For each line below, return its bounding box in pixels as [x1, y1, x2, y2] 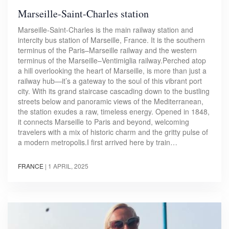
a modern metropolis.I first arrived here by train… [18, 136, 177, 147]
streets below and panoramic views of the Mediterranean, [18, 96, 203, 106]
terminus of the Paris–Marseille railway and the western [18, 44, 197, 55]
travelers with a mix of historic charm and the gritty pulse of [18, 126, 208, 137]
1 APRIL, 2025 [48, 161, 88, 170]
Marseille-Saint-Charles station [18, 6, 149, 20]
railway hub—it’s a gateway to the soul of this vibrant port [18, 75, 202, 86]
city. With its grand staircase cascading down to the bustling [18, 85, 210, 96]
